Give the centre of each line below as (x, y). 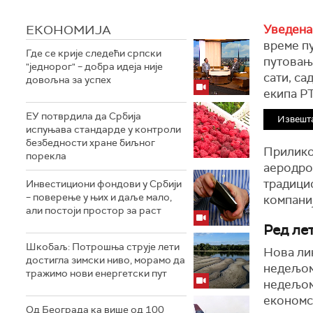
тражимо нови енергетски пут (96, 273)
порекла (46, 156)
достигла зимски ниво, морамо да (105, 260)
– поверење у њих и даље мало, (99, 197)
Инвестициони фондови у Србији (104, 184)
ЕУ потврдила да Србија (83, 116)
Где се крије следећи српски (94, 53)
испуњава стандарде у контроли (103, 129)
